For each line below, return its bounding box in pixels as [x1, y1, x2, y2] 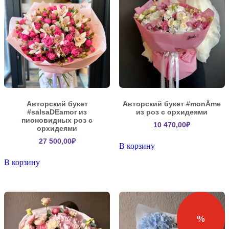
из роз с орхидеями [136, 107, 208, 116]
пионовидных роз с [21, 116, 93, 124]
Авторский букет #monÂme [123, 99, 221, 108]
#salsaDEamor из [27, 107, 87, 116]
